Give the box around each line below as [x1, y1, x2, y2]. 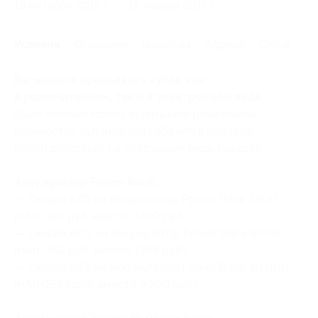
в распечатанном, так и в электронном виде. [14, 89, 265, 104]
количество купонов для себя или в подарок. [14, 124, 255, 138]
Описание [75, 37, 128, 51]
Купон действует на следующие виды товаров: [14, 141, 263, 155]
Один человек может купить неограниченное [14, 106, 257, 121]
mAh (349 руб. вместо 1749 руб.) [14, 243, 187, 257]
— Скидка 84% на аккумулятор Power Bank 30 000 [14, 260, 289, 274]
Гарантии [142, 37, 190, 51]
